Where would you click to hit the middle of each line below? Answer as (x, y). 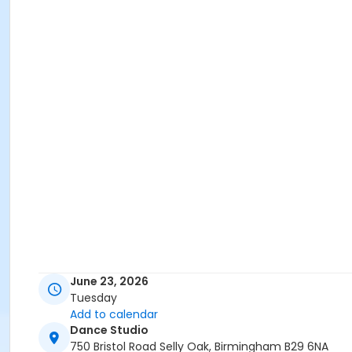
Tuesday (93, 298)
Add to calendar (114, 315)
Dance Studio (109, 330)
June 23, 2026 (109, 282)
